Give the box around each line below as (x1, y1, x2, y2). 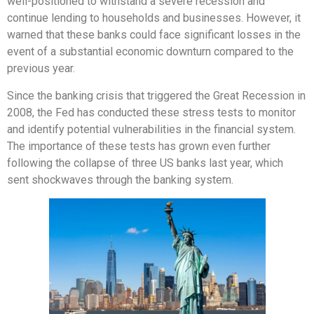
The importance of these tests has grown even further (7, 139, 271, 153)
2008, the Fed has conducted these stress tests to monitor (7, 105, 296, 119)
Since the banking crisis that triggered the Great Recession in (7, 88, 306, 102)
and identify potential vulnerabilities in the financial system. (7, 122, 296, 136)
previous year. (7, 62, 75, 76)
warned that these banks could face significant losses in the (7, 28, 301, 42)
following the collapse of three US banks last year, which (7, 156, 283, 170)
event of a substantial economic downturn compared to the (7, 45, 294, 59)
